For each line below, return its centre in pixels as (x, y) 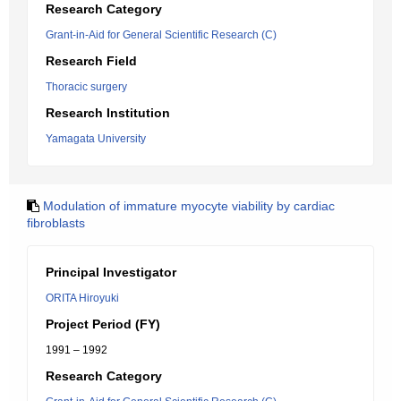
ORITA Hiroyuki (82, 298)
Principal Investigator (111, 272)
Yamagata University (96, 139)
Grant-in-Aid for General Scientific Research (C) (161, 35)
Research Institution (108, 113)
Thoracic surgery (86, 87)
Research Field (91, 61)
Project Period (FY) (103, 324)
